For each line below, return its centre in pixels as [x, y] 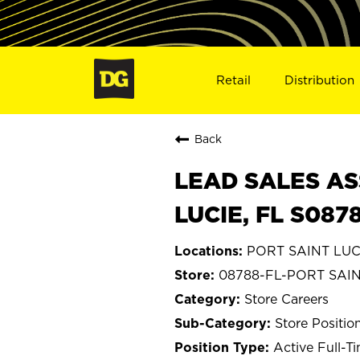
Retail [233, 80]
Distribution [320, 80]
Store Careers [286, 299]
